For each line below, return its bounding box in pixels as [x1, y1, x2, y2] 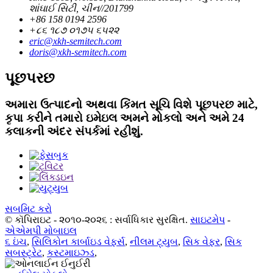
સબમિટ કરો [5, 204, 52, 214]
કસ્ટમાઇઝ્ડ [47, 247, 94, 258]
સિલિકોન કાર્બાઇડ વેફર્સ [32, 236, 125, 247]
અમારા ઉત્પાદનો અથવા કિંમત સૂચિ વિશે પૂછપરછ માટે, [5, 98, 258, 112]
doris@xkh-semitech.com [29, 46, 127, 57]
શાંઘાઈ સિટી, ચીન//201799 [29, 2, 133, 13]
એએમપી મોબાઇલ [5, 225, 77, 236]
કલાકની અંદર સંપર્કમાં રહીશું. [5, 125, 143, 138]
